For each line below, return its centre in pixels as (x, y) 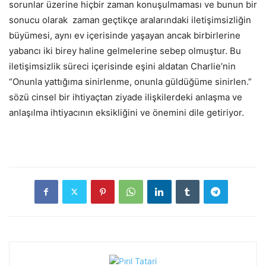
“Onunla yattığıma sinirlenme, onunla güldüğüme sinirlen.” (130, 81)
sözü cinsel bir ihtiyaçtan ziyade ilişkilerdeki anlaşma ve (126, 97)
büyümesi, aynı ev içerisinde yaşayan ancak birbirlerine (125, 35)
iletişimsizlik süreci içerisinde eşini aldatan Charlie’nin (122, 66)
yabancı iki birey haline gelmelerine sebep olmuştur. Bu (125, 50)
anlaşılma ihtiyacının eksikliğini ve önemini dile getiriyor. (126, 112)
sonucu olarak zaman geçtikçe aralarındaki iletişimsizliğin (130, 20)
